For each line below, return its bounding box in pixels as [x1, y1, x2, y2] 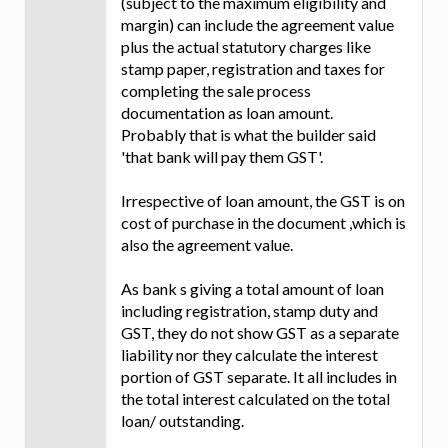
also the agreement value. [121, 235, 293, 255]
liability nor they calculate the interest [121, 345, 378, 365]
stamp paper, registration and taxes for [121, 59, 385, 79]
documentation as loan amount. [121, 103, 333, 123]
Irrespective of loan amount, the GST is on [121, 191, 405, 211]
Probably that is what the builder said [121, 125, 376, 145]
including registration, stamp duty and [121, 301, 378, 321]
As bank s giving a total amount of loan [121, 279, 384, 299]
